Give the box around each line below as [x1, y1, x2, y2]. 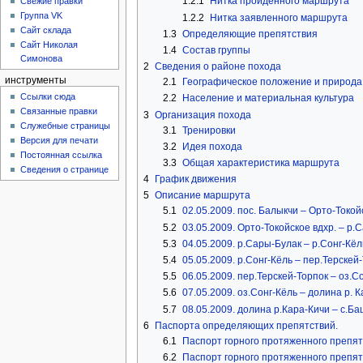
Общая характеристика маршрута [181, 157, 340, 169]
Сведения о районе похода [154, 61, 281, 73]
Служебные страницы [20, 121, 111, 131]
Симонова [20, 53, 63, 64]
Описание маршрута [154, 190, 250, 202]
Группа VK [20, 11, 63, 21]
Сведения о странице [20, 164, 109, 175]
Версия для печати [20, 135, 99, 146]
